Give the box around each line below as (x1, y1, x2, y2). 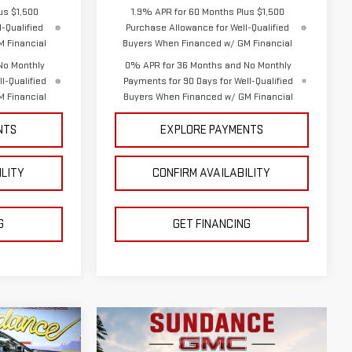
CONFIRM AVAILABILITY (152, 166, 271, 181)
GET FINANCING (172, 217, 251, 232)
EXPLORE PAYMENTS (159, 123, 263, 137)
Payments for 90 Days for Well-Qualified (123, 75, 293, 87)
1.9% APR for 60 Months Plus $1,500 (130, 5, 284, 18)
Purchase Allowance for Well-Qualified (126, 21, 290, 34)
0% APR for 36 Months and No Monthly (124, 59, 291, 71)
